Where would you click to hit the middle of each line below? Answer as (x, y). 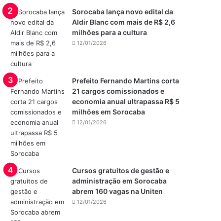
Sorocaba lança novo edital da (123, 12)
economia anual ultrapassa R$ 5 (126, 101)
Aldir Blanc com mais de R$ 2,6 (124, 22)
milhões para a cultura (110, 32)
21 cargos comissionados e (118, 91)
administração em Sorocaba (120, 181)
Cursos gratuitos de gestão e (121, 170)
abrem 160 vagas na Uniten (118, 191)
